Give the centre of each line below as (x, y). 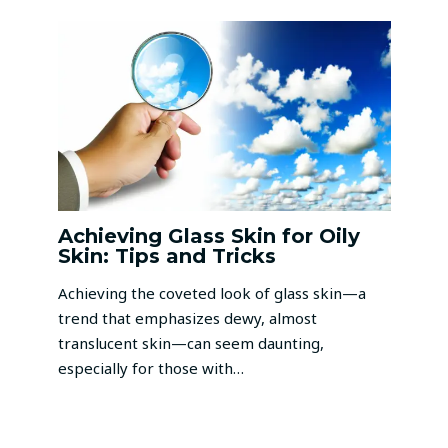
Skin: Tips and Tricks (166, 256)
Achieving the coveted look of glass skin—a (211, 293)
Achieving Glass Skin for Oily (208, 236)
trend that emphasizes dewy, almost (187, 318)
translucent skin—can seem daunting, (190, 343)
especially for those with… (150, 368)
